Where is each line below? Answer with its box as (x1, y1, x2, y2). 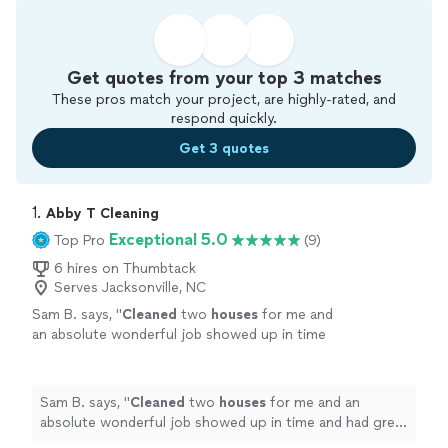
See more (71, 366, 134, 383)
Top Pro (54, 231, 105, 249)
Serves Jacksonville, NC (54, 279, 207, 296)
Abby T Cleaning (46, 205, 159, 222)
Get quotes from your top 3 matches (66, 67, 382, 89)
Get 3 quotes (179, 139, 269, 157)
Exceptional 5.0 (109, 230, 228, 249)
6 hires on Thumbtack (54, 260, 196, 277)
